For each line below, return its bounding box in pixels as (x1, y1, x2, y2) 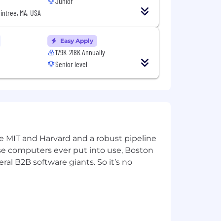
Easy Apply (59, 37, 94, 44)
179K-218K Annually (55, 47, 106, 57)
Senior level (55, 59, 88, 69)
